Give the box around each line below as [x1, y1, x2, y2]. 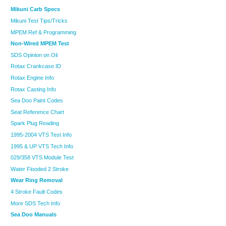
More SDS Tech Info [11, 200, 60, 206]
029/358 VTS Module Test [11, 154, 74, 161]
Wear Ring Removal [11, 177, 63, 184]
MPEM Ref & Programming [11, 29, 76, 35]
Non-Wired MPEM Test [11, 40, 69, 47]
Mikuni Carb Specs [11, 6, 60, 13]
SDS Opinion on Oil [11, 51, 58, 58]
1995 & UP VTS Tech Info [11, 143, 73, 149]
